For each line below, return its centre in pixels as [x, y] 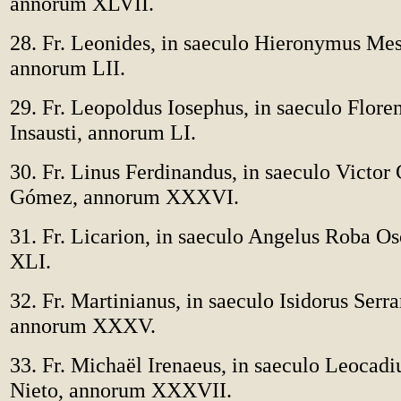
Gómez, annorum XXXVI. [124, 196]
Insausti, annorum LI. [103, 132]
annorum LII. [68, 68]
